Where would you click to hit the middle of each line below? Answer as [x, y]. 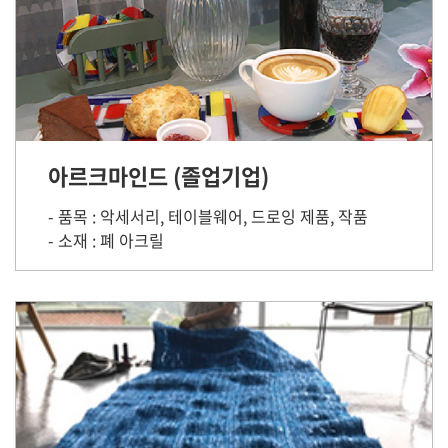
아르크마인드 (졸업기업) [158, 175]
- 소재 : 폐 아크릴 [106, 240]
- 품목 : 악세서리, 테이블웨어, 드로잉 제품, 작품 [208, 216]
